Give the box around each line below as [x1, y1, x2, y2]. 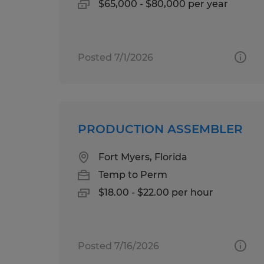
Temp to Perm [98, 169, 167, 180]
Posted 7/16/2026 [78, 240, 159, 252]
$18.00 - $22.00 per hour [98, 186, 213, 198]
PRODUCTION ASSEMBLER [78, 121, 243, 136]
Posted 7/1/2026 [78, 51, 153, 63]
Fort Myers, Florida [98, 151, 187, 163]
